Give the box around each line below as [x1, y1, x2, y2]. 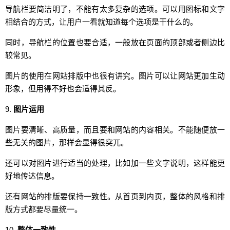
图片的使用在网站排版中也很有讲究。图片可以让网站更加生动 [5, 71, 225, 81]
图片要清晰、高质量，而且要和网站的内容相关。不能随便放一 [5, 125, 225, 135]
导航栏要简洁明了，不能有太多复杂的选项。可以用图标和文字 [5, 5, 225, 14]
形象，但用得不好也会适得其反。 [5, 84, 121, 93]
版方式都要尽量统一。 [5, 205, 82, 214]
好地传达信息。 [5, 171, 59, 181]
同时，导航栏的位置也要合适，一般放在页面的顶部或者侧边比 [5, 38, 225, 47]
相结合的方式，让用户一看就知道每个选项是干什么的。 [5, 17, 198, 27]
